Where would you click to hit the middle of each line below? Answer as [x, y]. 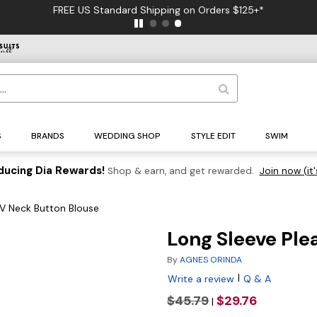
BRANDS [48, 136]
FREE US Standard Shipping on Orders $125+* [158, 10]
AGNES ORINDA [211, 260]
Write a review [201, 279]
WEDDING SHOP [128, 136]
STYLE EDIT [213, 136]
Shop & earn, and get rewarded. [180, 171]
